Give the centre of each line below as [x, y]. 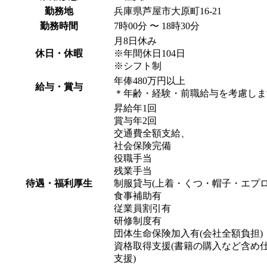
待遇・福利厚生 [59, 184]
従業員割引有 [142, 209]
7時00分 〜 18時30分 [157, 26]
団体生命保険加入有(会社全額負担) [188, 234]
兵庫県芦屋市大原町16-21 [168, 11]
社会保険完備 [142, 146]
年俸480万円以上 [150, 81]
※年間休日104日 [150, 54]
